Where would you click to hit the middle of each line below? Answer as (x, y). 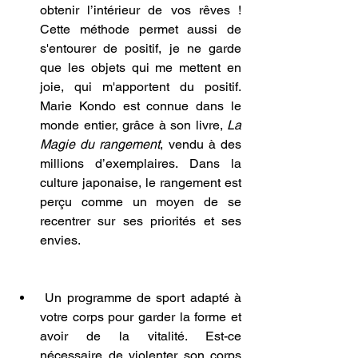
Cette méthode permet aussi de (141, 30)
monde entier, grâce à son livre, (133, 125)
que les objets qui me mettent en (141, 68)
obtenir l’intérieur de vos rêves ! (141, 10)
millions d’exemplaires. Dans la (141, 164)
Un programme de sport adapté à (141, 298)
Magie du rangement (100, 145)
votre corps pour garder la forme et (141, 317)
